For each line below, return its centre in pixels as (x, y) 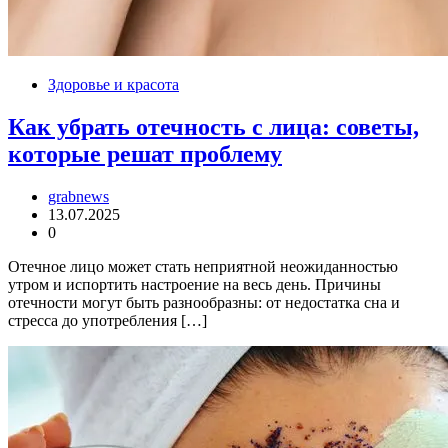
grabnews (78, 197)
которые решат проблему (145, 154)
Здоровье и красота (113, 85)
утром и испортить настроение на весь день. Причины (194, 285)
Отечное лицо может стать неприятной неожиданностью (203, 267)
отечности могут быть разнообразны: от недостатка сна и (204, 303)
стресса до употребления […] (107, 321)
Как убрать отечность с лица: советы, (213, 127)
